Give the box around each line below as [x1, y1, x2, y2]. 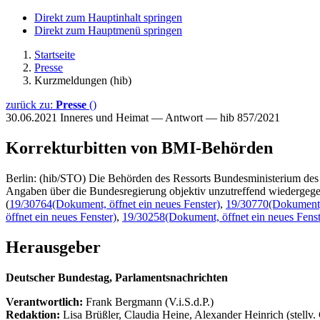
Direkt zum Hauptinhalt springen [34, 11, 182, 24]
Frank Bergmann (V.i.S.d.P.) [86, 295, 214, 308]
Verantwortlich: [6, 295, 83, 308]
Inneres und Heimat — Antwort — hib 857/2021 [60, 111, 280, 124]
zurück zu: [6, 99, 56, 111]
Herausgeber [6, 237, 101, 256]
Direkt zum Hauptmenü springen [34, 24, 182, 36]
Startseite [34, 49, 75, 61]
